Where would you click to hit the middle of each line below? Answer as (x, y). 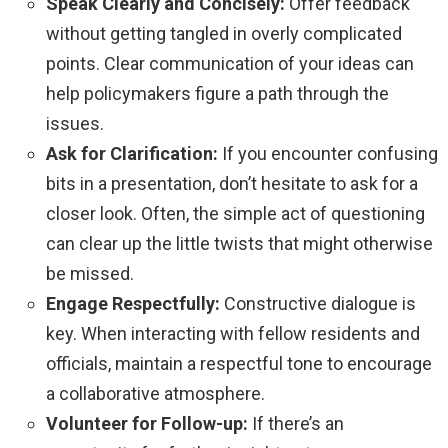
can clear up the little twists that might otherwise (239, 243)
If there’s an (296, 423)
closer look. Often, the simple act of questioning (235, 213)
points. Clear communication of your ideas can (230, 63)
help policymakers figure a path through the (217, 93)
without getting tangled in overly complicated (224, 33)
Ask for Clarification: (132, 153)
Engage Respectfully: (133, 303)
